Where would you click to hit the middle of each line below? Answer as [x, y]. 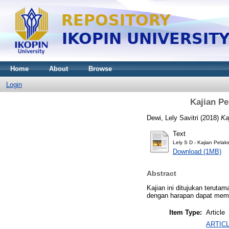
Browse [100, 69]
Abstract [162, 174]
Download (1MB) [197, 151]
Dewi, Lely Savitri [173, 118]
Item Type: [186, 212]
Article [215, 212]
